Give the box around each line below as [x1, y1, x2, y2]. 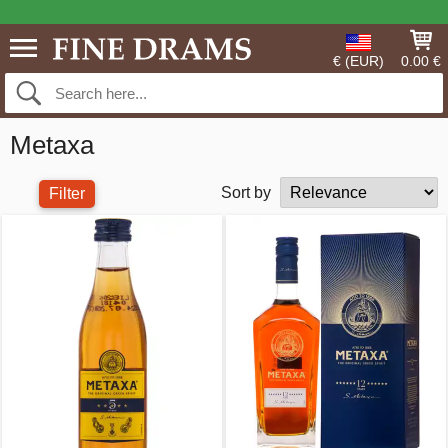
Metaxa [10, 131, 94, 159]
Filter [49, 185, 86, 202]
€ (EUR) [333, 53, 384, 69]
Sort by [220, 184, 271, 201]
